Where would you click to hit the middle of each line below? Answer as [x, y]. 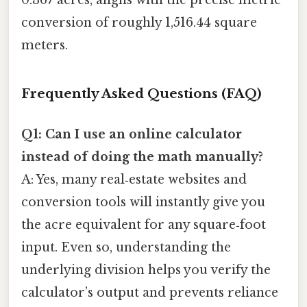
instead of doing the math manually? [142, 157]
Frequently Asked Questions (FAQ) [142, 93]
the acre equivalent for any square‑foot [144, 225]
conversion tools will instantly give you [143, 202]
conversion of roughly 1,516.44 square [139, 23]
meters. [45, 46]
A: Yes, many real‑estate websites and [134, 180]
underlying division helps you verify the [146, 270]
